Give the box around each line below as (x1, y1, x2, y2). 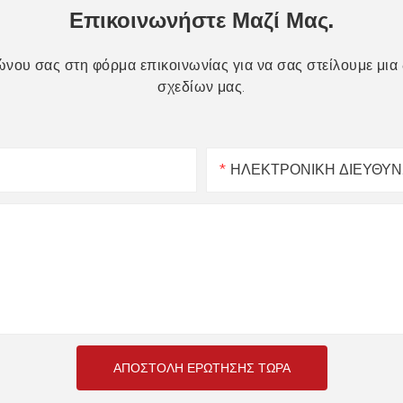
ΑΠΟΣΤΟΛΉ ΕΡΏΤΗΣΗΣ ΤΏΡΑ (112, 359, 291, 376)
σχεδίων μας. (157, 77, 246, 96)
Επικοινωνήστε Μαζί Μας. (69, 6, 334, 34)
